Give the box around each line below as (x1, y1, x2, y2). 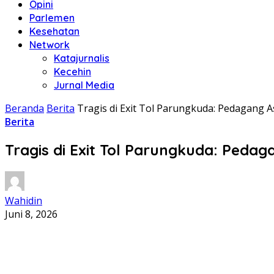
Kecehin (54, 65, 91, 78)
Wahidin (5, 193, 42, 207)
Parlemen (29, 12, 75, 24)
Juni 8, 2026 (5, 207, 57, 221)
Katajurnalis (54, 52, 109, 64)
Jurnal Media (54, 79, 114, 91)
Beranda (5, 102, 44, 115)
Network (29, 39, 70, 51)
